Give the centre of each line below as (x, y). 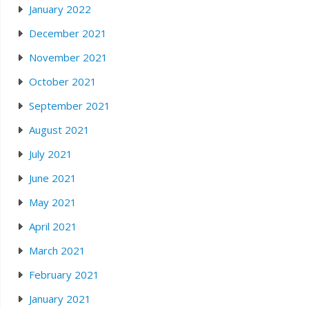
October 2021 (62, 81)
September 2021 (69, 106)
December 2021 (68, 33)
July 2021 (50, 154)
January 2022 (60, 9)
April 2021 (53, 226)
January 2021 (60, 299)
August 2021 (59, 130)
